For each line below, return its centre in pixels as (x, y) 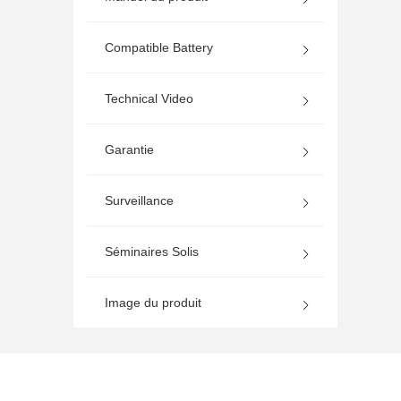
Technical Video (149, 98)
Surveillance (140, 200)
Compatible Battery (159, 47)
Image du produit (154, 303)
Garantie (130, 149)
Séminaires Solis (152, 252)
